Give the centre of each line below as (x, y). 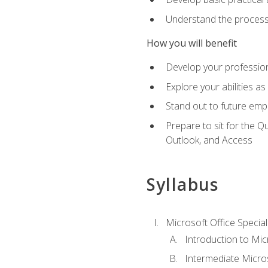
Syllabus (182, 185)
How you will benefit (191, 43)
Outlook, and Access (209, 140)
